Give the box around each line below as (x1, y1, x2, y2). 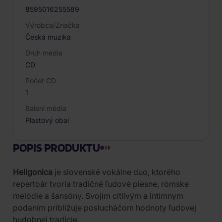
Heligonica (13, 167, 53, 177)
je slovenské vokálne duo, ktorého (53, 167, 180, 177)
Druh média (25, 49, 62, 57)
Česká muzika (25, 33, 71, 41)
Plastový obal (25, 116, 69, 124)
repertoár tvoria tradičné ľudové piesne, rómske (13, 179, 189, 189)
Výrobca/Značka (25, 21, 80, 29)
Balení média (25, 104, 66, 112)
